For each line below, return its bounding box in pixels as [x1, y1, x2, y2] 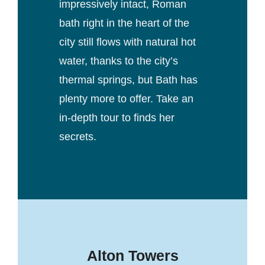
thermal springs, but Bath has [59, 73, 198, 86]
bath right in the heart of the [59, 17, 189, 29]
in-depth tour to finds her [59, 111, 174, 124]
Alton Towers [86, 247, 179, 264]
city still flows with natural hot [59, 35, 196, 48]
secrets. [59, 130, 96, 143]
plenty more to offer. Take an [59, 92, 193, 105]
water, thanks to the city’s [59, 54, 178, 67]
